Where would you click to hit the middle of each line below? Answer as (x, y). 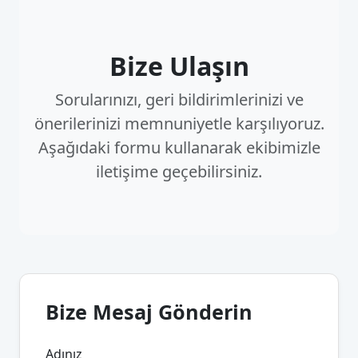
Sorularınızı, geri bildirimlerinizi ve (179, 99)
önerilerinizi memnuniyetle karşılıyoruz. (179, 123)
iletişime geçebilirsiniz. (179, 171)
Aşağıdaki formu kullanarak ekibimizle (179, 147)
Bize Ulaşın (179, 66)
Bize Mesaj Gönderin (149, 312)
